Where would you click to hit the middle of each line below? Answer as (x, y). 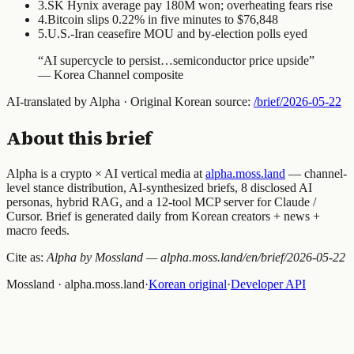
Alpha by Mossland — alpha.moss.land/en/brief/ (167, 257)
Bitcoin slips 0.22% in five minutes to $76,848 (163, 19)
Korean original (188, 284)
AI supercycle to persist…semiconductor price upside (176, 60)
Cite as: (26, 257)
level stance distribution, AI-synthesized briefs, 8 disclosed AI (159, 187)
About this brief (79, 137)
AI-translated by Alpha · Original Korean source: (128, 101)
